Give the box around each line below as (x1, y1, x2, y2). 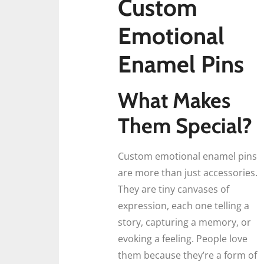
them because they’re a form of (118, 249, 257, 262)
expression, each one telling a (118, 199, 249, 212)
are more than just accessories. (118, 166, 258, 179)
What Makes (118, 87, 230, 113)
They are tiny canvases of (118, 183, 229, 196)
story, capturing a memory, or (118, 216, 251, 229)
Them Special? (118, 113, 252, 138)
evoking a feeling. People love (118, 232, 247, 245)
